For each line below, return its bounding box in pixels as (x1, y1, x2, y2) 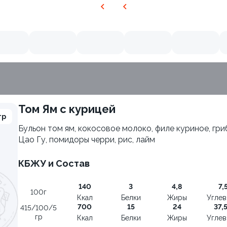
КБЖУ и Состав (18, 158, 90, 169)
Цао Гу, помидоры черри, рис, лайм (18, 135, 155, 144)
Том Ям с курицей (25, 102, 116, 116)
